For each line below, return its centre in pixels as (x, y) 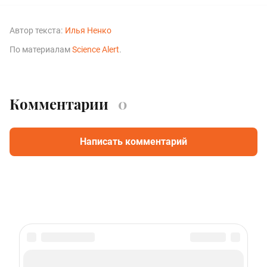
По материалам (41, 50)
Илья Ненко (88, 31)
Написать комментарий (133, 141)
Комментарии (59, 103)
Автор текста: (36, 31)
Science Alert (96, 50)
